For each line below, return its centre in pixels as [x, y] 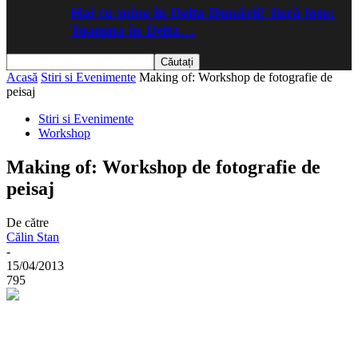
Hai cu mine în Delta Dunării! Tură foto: [203, 12]
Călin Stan [33, 237]
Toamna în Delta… [133, 30]
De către [28, 223]
